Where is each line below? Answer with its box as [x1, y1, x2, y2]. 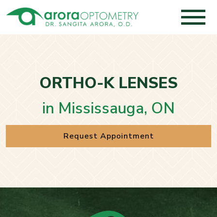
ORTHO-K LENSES [39, 73, 178, 94]
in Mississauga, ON [42, 98, 175, 119]
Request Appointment [63, 131, 154, 142]
